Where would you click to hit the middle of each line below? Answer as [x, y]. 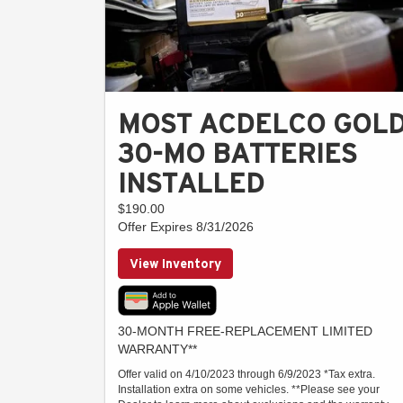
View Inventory [175, 264]
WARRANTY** [157, 349]
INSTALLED [191, 184]
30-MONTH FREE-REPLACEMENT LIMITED [245, 331]
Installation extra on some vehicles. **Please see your [249, 390]
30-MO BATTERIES [237, 154]
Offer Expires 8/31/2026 [186, 227]
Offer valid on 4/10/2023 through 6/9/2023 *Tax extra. [246, 375]
